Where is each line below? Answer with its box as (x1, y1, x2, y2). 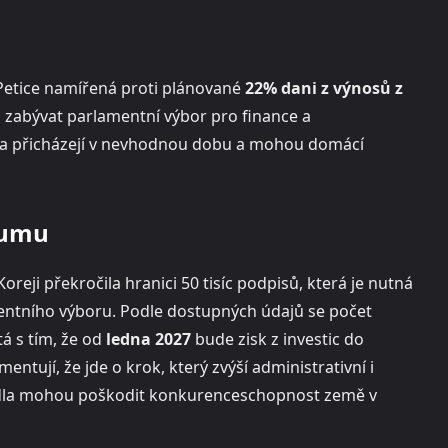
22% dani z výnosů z (245, 77, 403, 100)
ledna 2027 (106, 328, 191, 351)
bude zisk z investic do (191, 328, 364, 351)
